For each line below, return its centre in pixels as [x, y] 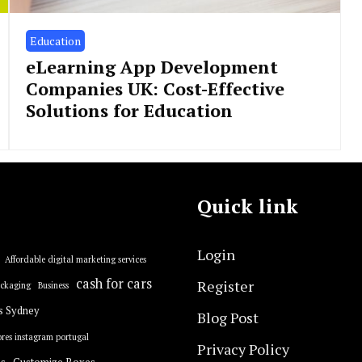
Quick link [248, 206]
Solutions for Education [129, 110]
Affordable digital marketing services [75, 259]
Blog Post [228, 318]
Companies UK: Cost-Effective [155, 88]
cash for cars [114, 284]
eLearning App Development [152, 67]
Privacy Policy [243, 349]
